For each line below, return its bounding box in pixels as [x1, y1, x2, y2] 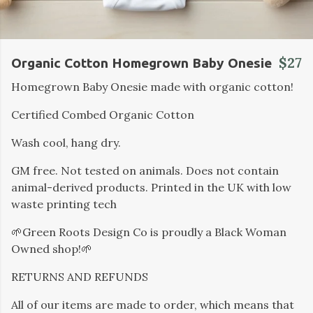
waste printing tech [11, 197, 117, 211]
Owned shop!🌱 [11, 242, 92, 256]
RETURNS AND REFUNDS [11, 270, 148, 284]
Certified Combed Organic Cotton [11, 108, 194, 122]
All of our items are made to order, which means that [11, 298, 294, 312]
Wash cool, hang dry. [11, 136, 121, 150]
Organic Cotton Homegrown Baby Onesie [11, 55, 272, 71]
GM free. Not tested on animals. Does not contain [11, 163, 279, 177]
